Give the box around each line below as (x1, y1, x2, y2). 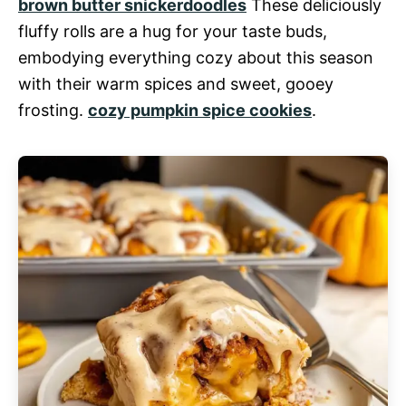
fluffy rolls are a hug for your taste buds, (18, 22, 327, 41)
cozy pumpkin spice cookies (88, 101, 312, 120)
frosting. (18, 101, 88, 120)
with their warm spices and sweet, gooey (18, 74, 333, 93)
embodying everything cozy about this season (18, 48, 373, 67)
